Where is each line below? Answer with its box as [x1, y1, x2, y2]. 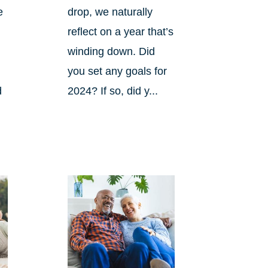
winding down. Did [67, 45, 155, 58]
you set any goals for [67, 65, 167, 78]
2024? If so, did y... [67, 85, 158, 98]
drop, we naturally [67, 6, 153, 19]
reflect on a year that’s [67, 26, 173, 38]
